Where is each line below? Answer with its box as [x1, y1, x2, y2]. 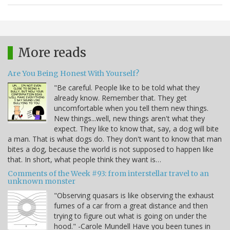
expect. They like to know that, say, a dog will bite [54, 123, 219, 133]
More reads [18, 44, 86, 61]
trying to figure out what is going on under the [54, 210, 207, 221]
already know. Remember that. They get [54, 92, 187, 103]
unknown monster [8, 176, 75, 186]
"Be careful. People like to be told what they [54, 82, 200, 92]
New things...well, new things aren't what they [54, 113, 205, 123]
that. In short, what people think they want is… [8, 154, 161, 164]
